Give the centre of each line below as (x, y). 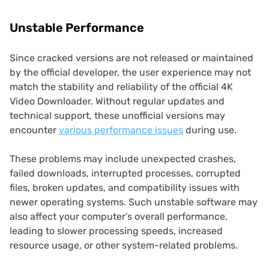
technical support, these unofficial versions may (117, 116)
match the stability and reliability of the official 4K (121, 87)
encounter (34, 130)
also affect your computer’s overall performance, (119, 217)
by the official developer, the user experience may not (130, 73)
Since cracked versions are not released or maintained (131, 58)
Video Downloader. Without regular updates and (117, 101)
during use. (210, 130)
